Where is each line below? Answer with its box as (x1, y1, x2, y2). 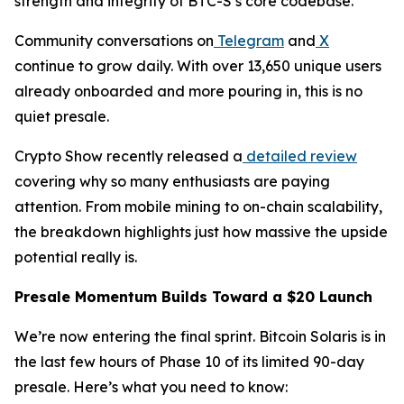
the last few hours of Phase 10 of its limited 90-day (14, 353, 364, 371)
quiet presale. (14, 107, 109, 125)
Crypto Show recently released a (14, 147, 243, 165)
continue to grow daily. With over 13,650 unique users (14, 57, 381, 75)
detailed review (246, 147, 357, 165)
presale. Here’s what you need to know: (14, 378, 288, 396)
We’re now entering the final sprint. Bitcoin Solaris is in (14, 327, 386, 345)
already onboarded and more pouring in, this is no (14, 82, 363, 100)
